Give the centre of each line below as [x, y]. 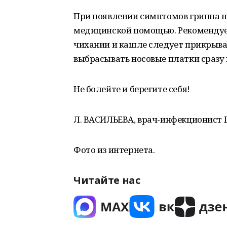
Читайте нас [107, 180]
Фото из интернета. [114, 150]
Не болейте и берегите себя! [132, 89]
